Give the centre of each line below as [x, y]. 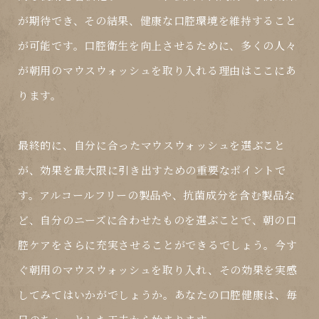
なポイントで [252, 170]
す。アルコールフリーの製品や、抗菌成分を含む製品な [157, 195]
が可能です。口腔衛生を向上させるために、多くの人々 [157, 46]
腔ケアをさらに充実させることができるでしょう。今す [158, 245]
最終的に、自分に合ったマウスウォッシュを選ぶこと [152, 145]
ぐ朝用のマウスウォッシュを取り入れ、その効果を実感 [158, 270]
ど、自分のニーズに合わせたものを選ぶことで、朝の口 [157, 220]
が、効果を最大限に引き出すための [108, 170]
